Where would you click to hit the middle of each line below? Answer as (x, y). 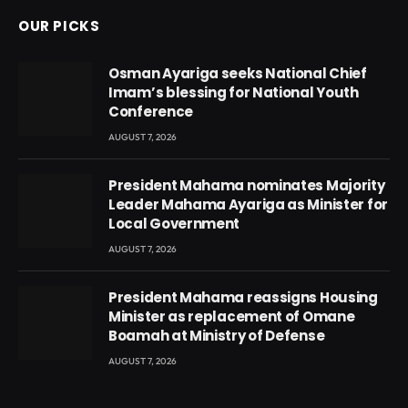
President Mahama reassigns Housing (243, 298)
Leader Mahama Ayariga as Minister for (248, 205)
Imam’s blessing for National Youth (234, 93)
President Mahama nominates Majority (247, 186)
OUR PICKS (59, 26)
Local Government (174, 224)
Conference (151, 112)
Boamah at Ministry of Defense (217, 336)
